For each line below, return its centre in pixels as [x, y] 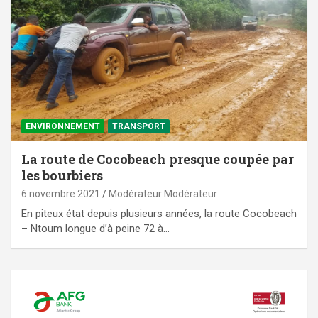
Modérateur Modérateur [163, 194]
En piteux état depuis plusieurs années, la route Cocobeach [159, 214]
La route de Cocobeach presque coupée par [158, 159]
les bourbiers [62, 176]
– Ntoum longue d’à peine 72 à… [95, 229]
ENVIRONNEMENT [63, 127]
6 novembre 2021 [61, 194]
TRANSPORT [139, 127]
